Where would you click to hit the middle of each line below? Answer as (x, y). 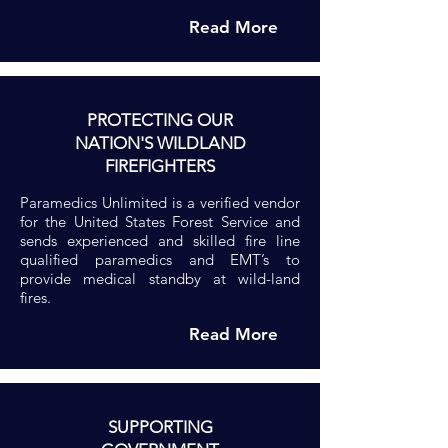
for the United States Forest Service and (160, 221)
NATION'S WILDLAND (160, 143)
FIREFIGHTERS (160, 166)
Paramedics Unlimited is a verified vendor (160, 202)
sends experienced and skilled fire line (160, 240)
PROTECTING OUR (160, 120)
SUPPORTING (160, 427)
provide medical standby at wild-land (160, 278)
